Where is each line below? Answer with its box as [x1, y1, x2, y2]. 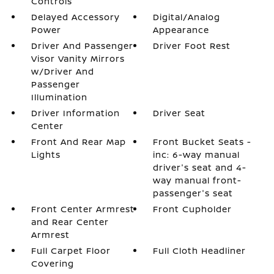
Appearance [153, 24, 210, 35]
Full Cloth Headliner [153, 245, 246, 256]
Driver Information [31, 107, 120, 119]
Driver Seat [153, 107, 206, 119]
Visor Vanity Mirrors [31, 53, 125, 64]
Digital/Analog [153, 11, 221, 23]
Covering [31, 257, 74, 269]
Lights [31, 149, 61, 160]
